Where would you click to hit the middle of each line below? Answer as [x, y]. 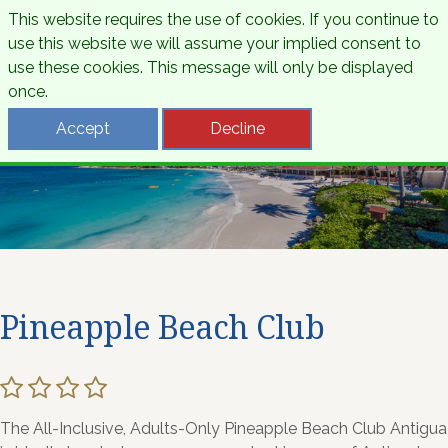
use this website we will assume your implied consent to [214, 43]
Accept [83, 128]
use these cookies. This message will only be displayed [210, 67]
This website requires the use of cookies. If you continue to [223, 19]
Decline [237, 128]
